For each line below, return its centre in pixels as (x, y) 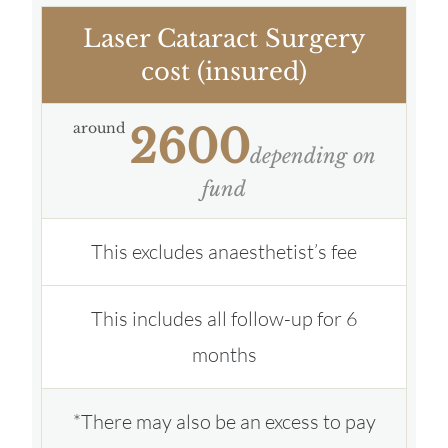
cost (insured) (224, 72)
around (100, 128)
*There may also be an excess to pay (224, 422)
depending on (312, 156)
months (224, 355)
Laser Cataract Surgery (224, 39)
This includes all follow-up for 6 (224, 319)
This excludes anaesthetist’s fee (224, 252)
